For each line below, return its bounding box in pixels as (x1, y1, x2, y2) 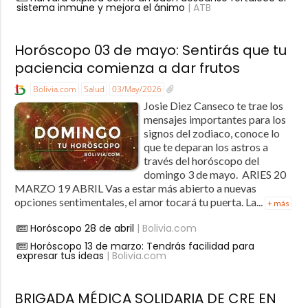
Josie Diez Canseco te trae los (143, 99, 283, 113)
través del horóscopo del (143, 154, 259, 168)
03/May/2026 (111, 83, 162, 96)
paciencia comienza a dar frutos (14, 58, 240, 78)
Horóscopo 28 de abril (30, 221, 134, 236)
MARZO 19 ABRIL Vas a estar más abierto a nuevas (14, 181, 256, 195)
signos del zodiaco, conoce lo (143, 126, 280, 140)
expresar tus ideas (16, 249, 104, 263)
